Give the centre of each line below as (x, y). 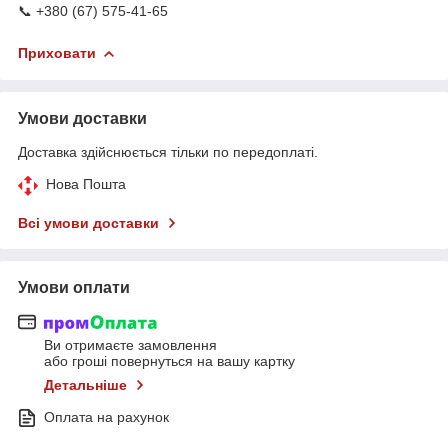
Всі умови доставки (88, 222)
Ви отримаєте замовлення (130, 345)
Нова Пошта (86, 183)
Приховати (57, 52)
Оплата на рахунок (106, 417)
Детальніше (85, 385)
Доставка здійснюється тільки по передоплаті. (168, 151)
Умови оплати (74, 287)
